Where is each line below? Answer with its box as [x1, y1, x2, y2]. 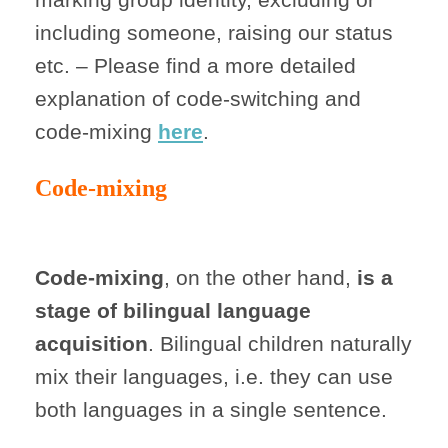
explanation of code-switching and [35, 87, 361, 111]
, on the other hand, [164, 266, 357, 290]
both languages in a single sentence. [35, 398, 387, 422]
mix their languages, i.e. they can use [35, 365, 393, 389]
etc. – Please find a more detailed [35, 54, 356, 78]
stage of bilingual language [35, 299, 311, 323]
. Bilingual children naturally [148, 332, 412, 356]
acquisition [35, 332, 148, 356]
